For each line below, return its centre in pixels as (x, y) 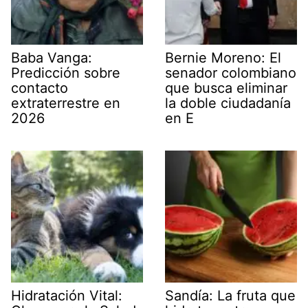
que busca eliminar (226, 88)
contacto (40, 88)
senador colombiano (231, 73)
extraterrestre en (66, 103)
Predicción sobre (66, 73)
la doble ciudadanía (228, 103)
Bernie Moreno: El (223, 58)
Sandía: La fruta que (230, 296)
